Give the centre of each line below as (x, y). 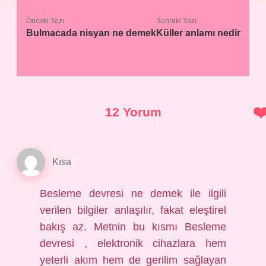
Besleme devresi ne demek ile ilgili (133, 194)
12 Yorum (133, 112)
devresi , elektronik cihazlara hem (133, 243)
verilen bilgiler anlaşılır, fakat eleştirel (133, 210)
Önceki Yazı (45, 21)
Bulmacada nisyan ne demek (91, 33)
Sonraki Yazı (176, 21)
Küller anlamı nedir (198, 33)
